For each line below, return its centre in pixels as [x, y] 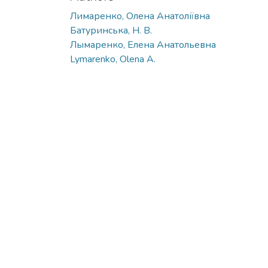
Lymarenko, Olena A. [113, 59]
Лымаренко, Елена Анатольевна [143, 45]
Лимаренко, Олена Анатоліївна [140, 16]
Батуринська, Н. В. [111, 30]
